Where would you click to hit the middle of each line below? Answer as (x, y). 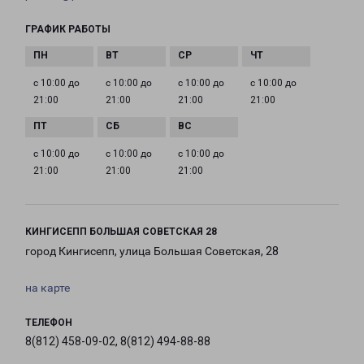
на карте (48, 288)
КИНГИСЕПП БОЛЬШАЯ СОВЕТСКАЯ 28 (121, 232)
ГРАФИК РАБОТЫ (68, 30)
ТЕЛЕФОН (49, 323)
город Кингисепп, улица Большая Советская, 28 (152, 251)
